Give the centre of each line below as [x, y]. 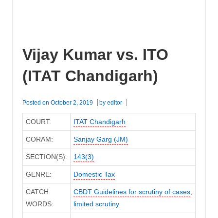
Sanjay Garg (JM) [100, 139]
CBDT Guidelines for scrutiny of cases [132, 192]
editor [115, 103]
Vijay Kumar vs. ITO [95, 54]
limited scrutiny [96, 204]
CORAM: [39, 139]
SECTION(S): [46, 157]
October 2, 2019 [72, 103]
